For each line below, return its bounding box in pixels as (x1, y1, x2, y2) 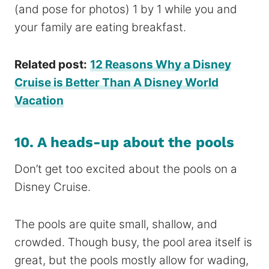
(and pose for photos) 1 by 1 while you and (14, 2, 237, 16)
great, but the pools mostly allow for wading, (14, 253, 249, 267)
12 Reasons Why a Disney (90, 57, 231, 71)
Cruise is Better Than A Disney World (14, 75, 219, 89)
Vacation (14, 93, 64, 107)
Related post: (14, 57, 87, 71)
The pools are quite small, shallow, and (14, 217, 217, 231)
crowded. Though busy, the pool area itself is (14, 235, 252, 249)
